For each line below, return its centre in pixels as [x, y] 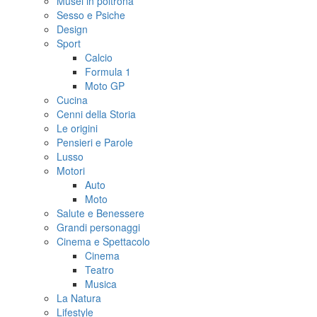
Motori [71, 171]
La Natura [79, 298]
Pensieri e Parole [95, 143]
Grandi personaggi [98, 227]
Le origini [77, 128]
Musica [101, 284]
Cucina [72, 100]
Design [72, 29]
